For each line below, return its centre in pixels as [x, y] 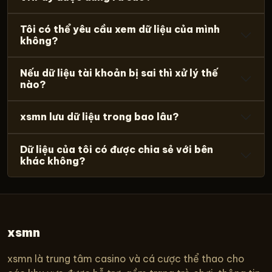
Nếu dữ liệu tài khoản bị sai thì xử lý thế [119, 73]
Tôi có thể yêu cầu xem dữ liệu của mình [120, 29]
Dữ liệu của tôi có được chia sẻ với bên [117, 149]
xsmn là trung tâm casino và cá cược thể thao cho [126, 258]
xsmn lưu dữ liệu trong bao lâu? [100, 117]
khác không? [53, 161]
